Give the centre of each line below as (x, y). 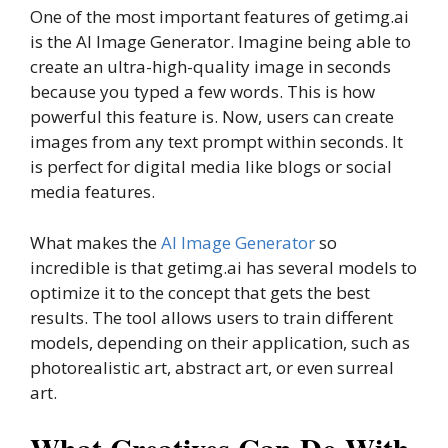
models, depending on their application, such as (220, 342)
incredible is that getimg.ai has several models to (223, 267)
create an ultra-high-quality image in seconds (210, 66)
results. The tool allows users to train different (211, 317)
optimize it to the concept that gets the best (200, 292)
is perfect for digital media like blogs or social (211, 166)
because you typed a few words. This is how (202, 91)
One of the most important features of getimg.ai (219, 16)
